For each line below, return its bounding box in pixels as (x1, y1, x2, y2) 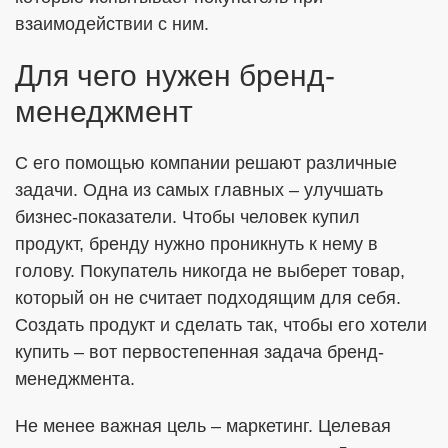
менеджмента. (15, 369, 135, 389)
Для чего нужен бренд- (15, 59, 335, 92)
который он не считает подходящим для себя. (15, 288, 401, 308)
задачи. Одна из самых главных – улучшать (15, 180, 383, 200)
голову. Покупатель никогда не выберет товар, (15, 261, 405, 281)
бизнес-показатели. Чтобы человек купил (15, 207, 360, 227)
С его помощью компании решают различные (15, 153, 397, 173)
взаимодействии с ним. (15, 14, 209, 34)
